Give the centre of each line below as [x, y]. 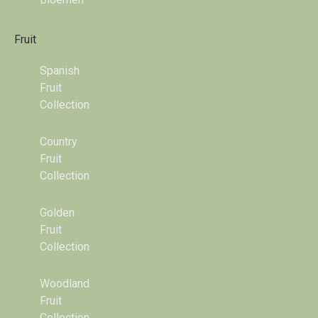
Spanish [60, 71]
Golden [57, 213]
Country [59, 142]
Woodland [65, 284]
